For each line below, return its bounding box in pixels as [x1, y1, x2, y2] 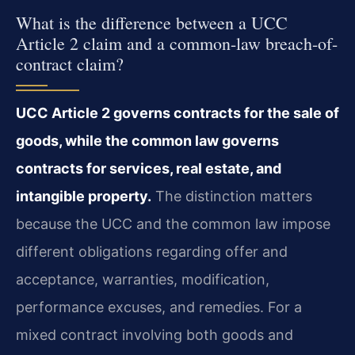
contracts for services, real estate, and [16, 160, 281, 177]
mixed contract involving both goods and [16, 326, 293, 344]
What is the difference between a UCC [16, 11, 288, 35]
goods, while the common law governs [16, 132, 279, 150]
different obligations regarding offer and [16, 243, 288, 261]
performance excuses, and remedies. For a [16, 299, 302, 316]
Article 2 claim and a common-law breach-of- [16, 32, 338, 55]
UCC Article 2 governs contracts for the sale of [16, 105, 339, 122]
